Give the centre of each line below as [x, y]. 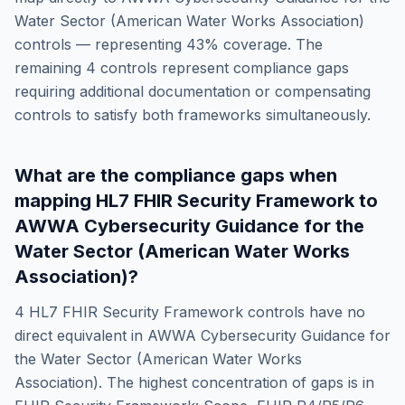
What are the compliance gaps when [176, 175]
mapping [55, 201]
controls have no [304, 312]
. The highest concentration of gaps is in [236, 382]
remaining [50, 68]
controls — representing [100, 44]
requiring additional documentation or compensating [193, 91]
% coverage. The [264, 44]
